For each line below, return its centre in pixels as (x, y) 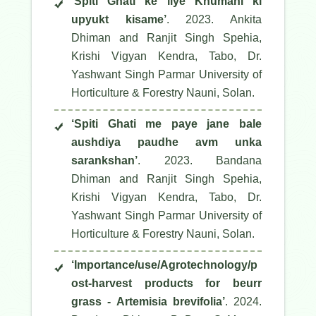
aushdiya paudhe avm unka (166, 142)
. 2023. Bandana (200, 161)
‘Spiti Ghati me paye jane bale (166, 124)
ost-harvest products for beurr (166, 284)
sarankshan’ (104, 161)
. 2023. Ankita (214, 20)
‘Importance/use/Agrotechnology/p (164, 265)
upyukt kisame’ (119, 20)
